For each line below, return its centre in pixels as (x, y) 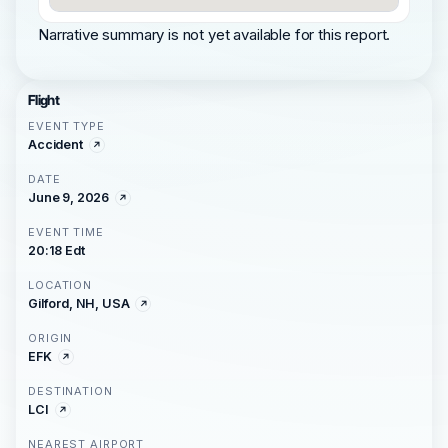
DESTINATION (70, 391)
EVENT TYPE (66, 126)
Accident (55, 144)
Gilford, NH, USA (79, 303)
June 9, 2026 (69, 197)
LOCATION (60, 285)
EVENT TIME (66, 232)
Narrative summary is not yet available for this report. (214, 34)
